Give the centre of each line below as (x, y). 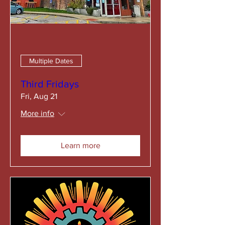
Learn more (80, 145)
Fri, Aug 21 (39, 96)
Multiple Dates (51, 61)
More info (37, 113)
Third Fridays (50, 84)
